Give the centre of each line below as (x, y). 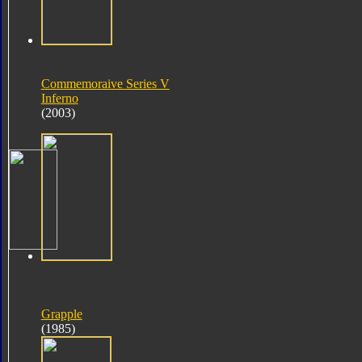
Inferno (59, 98)
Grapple (61, 314)
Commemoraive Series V (105, 83)
